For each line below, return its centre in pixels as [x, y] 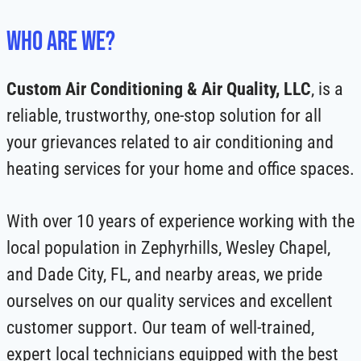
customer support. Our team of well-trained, [160, 327]
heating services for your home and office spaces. [180, 168]
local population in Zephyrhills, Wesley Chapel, [168, 247]
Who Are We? [61, 42]
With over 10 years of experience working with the [180, 221]
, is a [327, 89]
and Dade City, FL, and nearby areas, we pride [164, 274]
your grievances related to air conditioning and [170, 142]
